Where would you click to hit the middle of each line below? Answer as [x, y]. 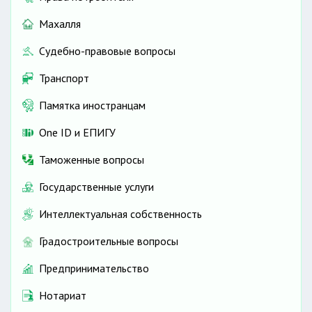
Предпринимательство [94, 268]
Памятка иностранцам [92, 105]
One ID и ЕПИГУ [77, 132]
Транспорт [64, 78]
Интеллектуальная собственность [120, 214]
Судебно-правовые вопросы [107, 50]
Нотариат [63, 296]
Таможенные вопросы [92, 159]
